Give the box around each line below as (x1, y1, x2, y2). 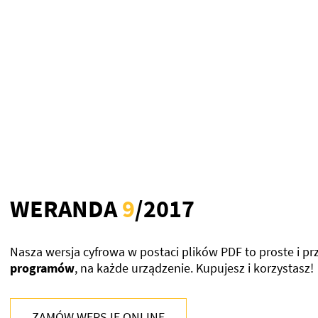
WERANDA (10, 192, 122, 225)
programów (10, 259, 75, 277)
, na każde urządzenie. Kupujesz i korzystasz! (75, 259, 314, 277)
